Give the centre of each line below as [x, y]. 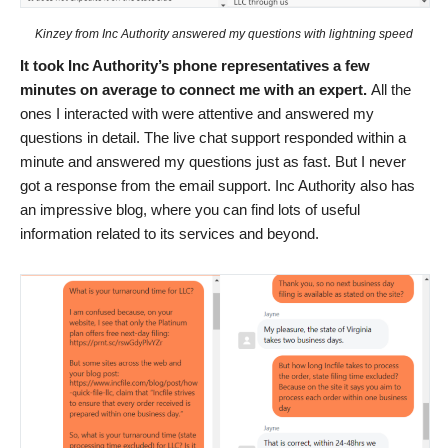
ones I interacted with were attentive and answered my [197, 113]
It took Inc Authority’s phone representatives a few [195, 65]
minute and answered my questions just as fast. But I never [213, 161]
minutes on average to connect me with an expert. [195, 89]
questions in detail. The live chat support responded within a [213, 137]
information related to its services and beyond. [169, 233]
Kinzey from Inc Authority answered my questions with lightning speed [224, 33]
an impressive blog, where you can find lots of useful [190, 209]
